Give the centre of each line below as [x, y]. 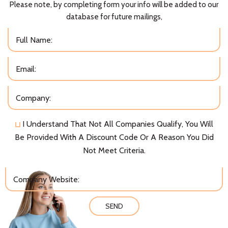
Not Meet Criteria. [114, 150]
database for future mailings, [114, 17]
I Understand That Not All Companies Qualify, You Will [118, 124]
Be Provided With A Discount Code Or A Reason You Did [114, 137]
